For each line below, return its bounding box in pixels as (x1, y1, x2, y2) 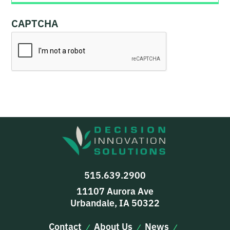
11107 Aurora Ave (76, 184, 154, 198)
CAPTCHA (11, 15, 59, 30)
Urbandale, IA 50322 (70, 196, 160, 209)
